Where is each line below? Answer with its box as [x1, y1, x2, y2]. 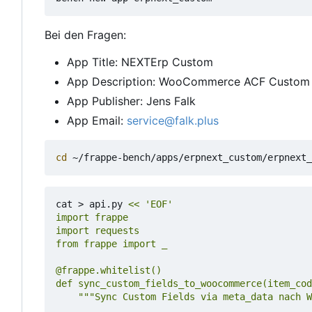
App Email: [67, 114, 127, 128]
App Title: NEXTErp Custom [67, 55, 213, 70]
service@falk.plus [127, 114, 219, 128]
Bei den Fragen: [45, 28, 126, 42]
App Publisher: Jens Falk [67, 94, 196, 109]
